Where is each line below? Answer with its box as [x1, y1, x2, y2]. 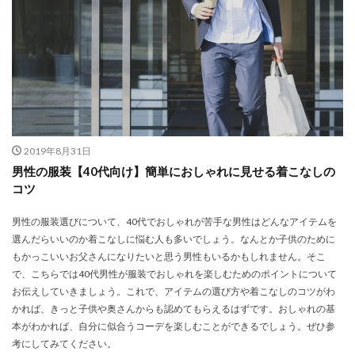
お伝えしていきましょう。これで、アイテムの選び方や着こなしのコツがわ [12, 285, 335, 298]
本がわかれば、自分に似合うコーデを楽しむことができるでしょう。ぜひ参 [12, 320, 335, 333]
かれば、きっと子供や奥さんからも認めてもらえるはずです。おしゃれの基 [12, 303, 335, 315]
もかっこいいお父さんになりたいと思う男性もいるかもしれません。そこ [12, 250, 326, 263]
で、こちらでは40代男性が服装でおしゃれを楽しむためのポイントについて [12, 268, 337, 281]
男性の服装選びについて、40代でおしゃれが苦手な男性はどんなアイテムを [12, 216, 337, 228]
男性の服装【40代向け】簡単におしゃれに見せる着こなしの [12, 164, 335, 179]
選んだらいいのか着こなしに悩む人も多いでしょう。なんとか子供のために [12, 233, 335, 246]
